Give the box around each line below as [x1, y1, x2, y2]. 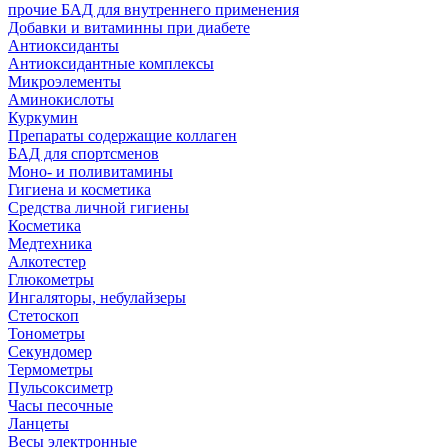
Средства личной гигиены [8, 199, 189, 216]
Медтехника [8, 235, 92, 252]
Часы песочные [8, 397, 113, 414]
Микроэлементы [8, 73, 121, 90]
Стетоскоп [8, 307, 79, 324]
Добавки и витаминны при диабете [8, 19, 250, 36]
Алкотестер [8, 253, 86, 270]
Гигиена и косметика [8, 181, 151, 198]
